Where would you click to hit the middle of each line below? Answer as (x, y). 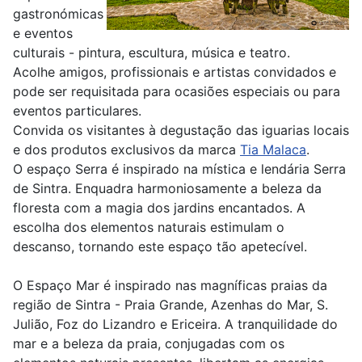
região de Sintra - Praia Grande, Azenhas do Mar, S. (170, 305)
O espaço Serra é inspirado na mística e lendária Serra (179, 169)
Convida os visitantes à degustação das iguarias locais (181, 130)
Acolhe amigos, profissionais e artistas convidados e (175, 72)
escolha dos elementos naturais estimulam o (149, 227)
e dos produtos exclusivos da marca (126, 149)
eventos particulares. (77, 111)
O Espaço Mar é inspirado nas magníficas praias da (170, 285)
